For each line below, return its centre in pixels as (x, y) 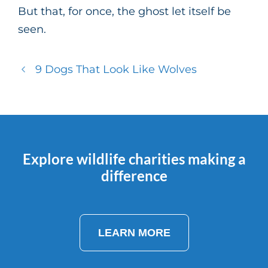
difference (134, 176)
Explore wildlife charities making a (134, 159)
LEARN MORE (134, 232)
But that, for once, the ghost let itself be (124, 12)
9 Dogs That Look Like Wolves (116, 70)
